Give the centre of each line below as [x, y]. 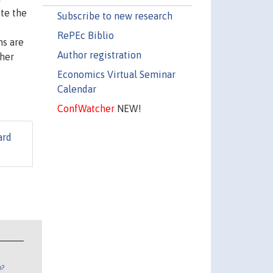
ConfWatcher [86, 108]
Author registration [99, 55]
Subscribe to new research [115, 16]
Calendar [76, 89]
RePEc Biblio [85, 35]
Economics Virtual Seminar [116, 74]
